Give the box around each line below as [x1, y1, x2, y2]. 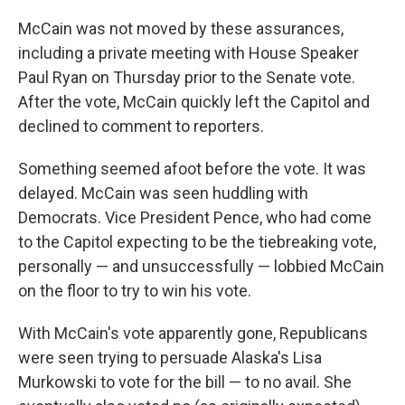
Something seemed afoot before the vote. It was [18, 158, 366, 178]
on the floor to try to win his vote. [18, 280, 251, 300]
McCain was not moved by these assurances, [18, 18, 344, 38]
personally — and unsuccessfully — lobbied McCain [18, 256, 384, 276]
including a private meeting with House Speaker [18, 42, 359, 62]
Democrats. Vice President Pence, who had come [18, 207, 372, 227]
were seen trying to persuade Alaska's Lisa [18, 347, 322, 367]
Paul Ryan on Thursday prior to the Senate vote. [18, 67, 355, 87]
